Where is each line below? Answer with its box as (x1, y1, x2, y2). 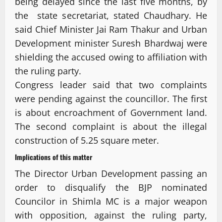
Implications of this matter (15, 152, 92, 163)
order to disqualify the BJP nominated (15, 181, 207, 194)
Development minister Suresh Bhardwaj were (15, 37, 207, 50)
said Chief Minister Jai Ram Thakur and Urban (15, 23, 207, 36)
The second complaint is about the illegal (15, 120, 207, 133)
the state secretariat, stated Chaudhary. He (15, 9, 207, 22)
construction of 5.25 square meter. (15, 134, 159, 147)
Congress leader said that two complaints (15, 79, 207, 91)
